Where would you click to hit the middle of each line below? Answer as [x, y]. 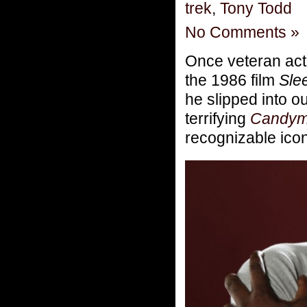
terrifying [218, 118]
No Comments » [242, 32]
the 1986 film [232, 80]
